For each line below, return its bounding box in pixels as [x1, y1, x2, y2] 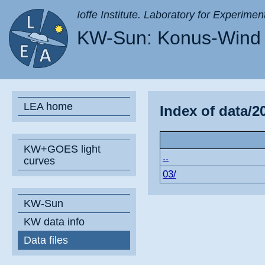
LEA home [24, 101, 73, 112]
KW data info [24, 216, 85, 228]
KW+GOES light [24, 143, 101, 155]
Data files [24, 234, 68, 246]
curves [24, 155, 55, 167]
